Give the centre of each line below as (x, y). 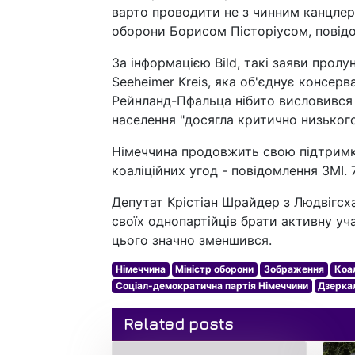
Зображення (294, 269)
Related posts (178, 324)
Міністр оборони (215, 269)
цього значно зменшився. (192, 240)
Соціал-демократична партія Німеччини (212, 286)
